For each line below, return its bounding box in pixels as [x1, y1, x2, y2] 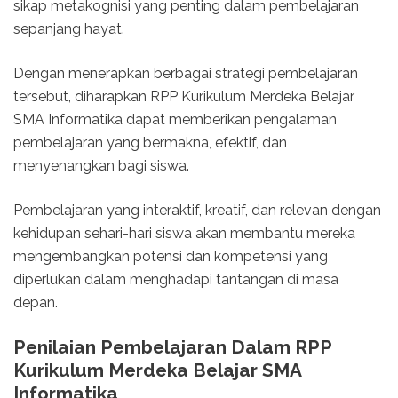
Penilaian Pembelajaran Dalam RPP [13, 335, 331, 358]
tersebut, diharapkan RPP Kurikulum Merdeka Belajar [13, 87, 354, 105]
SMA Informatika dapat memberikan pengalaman [13, 110, 337, 128]
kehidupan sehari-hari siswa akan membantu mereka [13, 224, 355, 242]
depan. [13, 293, 58, 311]
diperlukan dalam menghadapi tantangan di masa [13, 270, 338, 288]
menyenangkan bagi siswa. [13, 156, 189, 174]
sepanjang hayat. [13, 20, 124, 37]
